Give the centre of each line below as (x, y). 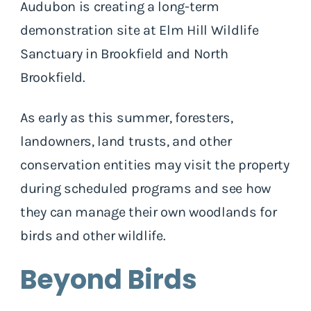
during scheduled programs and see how (145, 188)
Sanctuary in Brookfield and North (125, 53)
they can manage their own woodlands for (149, 212)
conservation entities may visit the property (155, 165)
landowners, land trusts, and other (126, 141)
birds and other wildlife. (95, 235)
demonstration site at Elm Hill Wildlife (140, 30)
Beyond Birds (111, 279)
